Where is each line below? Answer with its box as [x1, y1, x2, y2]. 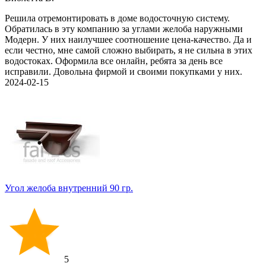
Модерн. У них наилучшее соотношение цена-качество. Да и [5, 34, 252, 45]
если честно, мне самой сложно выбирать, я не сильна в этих [5, 45, 252, 55]
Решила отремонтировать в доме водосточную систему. [5, 13, 230, 23]
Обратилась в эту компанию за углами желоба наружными [5, 24, 243, 34]
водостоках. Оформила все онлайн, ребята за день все [5, 56, 223, 66]
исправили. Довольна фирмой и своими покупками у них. [5, 66, 242, 77]
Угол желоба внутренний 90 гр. [5, 183, 133, 193]
